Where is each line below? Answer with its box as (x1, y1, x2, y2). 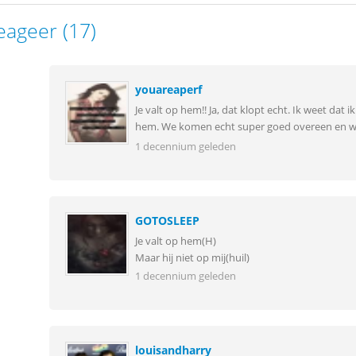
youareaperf (134, 82, 202, 97)
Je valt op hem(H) (134, 234, 216, 248)
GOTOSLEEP (134, 212, 199, 228)
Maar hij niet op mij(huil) (134, 250, 250, 265)
